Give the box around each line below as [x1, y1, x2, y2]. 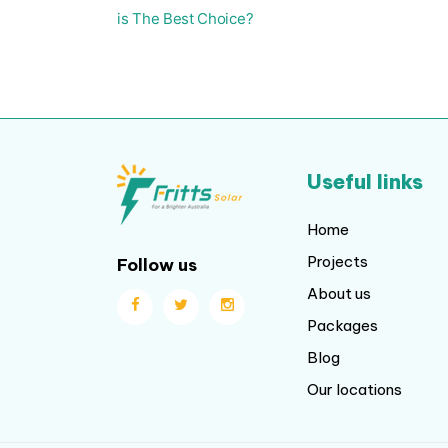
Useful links [307, 169, 423, 195]
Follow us [117, 254, 197, 277]
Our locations [307, 380, 402, 400]
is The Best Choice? [117, 9, 254, 29]
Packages [307, 316, 378, 336]
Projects [307, 252, 368, 272]
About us [307, 284, 371, 304]
